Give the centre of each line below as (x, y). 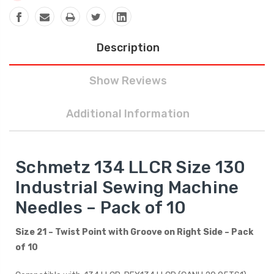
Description (128, 48)
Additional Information (128, 114)
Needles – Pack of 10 (101, 208)
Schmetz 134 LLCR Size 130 (131, 168)
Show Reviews (128, 81)
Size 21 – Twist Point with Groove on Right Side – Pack (134, 232)
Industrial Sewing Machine (127, 188)
